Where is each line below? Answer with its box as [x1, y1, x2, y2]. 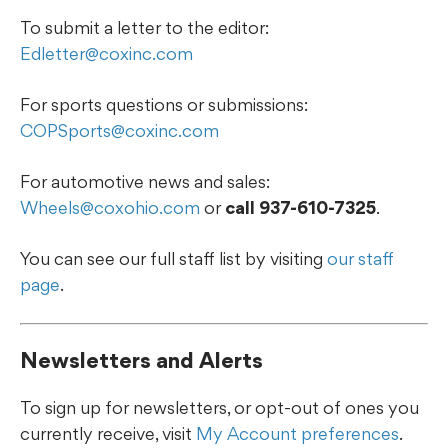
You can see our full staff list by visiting [20, 247, 327, 269]
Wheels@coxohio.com [20, 196, 200, 218]
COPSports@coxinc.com [20, 119, 219, 141]
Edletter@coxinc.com [20, 42, 193, 64]
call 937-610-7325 [225, 196, 376, 218]
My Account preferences [196, 422, 399, 444]
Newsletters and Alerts [20, 346, 263, 373]
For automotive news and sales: [20, 170, 270, 192]
